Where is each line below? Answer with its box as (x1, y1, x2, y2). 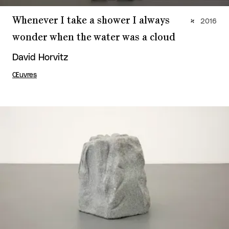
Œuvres (12, 72, 37, 79)
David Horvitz (12, 53, 68, 63)
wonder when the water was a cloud (12, 32, 175, 43)
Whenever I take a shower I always (12, 15, 170, 26)
